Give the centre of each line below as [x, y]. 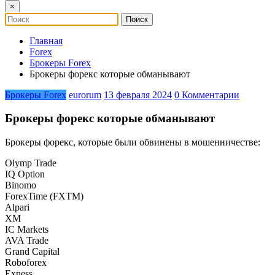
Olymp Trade [31, 163]
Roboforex [26, 263]
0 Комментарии [207, 95]
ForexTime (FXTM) [44, 196]
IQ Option [25, 174]
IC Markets [27, 230]
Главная [46, 41]
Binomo [21, 185]
